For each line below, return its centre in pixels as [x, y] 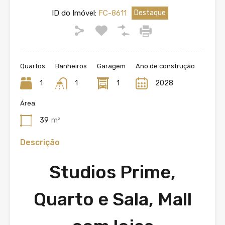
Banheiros [71, 66]
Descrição [40, 142]
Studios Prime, [113, 172]
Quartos [33, 66]
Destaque [150, 13]
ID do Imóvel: [74, 13]
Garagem [111, 66]
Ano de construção [165, 66]
